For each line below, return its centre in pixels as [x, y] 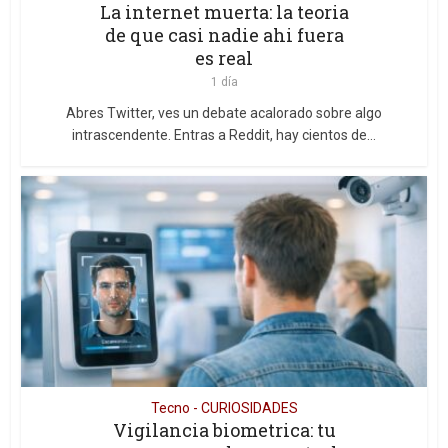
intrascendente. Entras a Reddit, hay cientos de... [224, 134]
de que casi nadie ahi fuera [224, 34]
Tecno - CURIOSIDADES [224, 407]
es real [224, 57]
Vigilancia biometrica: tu [224, 429]
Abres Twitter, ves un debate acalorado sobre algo [224, 112]
